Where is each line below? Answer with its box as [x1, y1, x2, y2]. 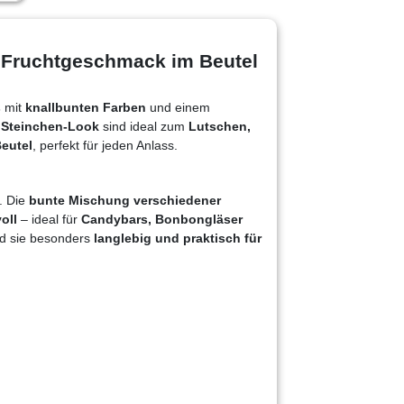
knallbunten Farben [25, 99, 146, 115]
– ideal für [17, 211, 81, 226]
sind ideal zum [99, 118, 188, 133]
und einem [146, 99, 210, 115]
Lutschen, [188, 118, 251, 133]
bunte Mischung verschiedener [29, 192, 221, 207]
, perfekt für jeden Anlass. [32, 137, 178, 152]
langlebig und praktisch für [94, 230, 262, 245]
